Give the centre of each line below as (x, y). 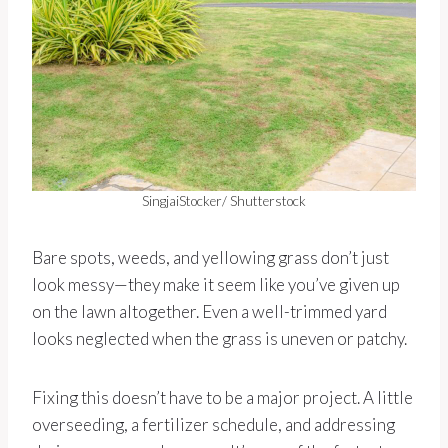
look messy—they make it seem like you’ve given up (216, 285)
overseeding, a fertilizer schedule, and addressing (213, 425)
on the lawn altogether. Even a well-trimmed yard (209, 312)
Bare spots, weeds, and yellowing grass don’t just (210, 258)
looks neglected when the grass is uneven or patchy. (219, 339)
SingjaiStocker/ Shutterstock (224, 201)
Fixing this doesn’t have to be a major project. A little (222, 398)
